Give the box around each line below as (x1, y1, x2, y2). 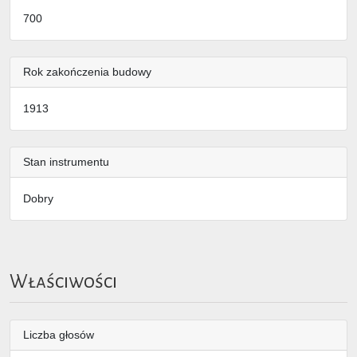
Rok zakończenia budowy (23, 65, 151, 79)
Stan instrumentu (23, 155, 109, 169)
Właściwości (10, 272, 117, 292)
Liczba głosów (23, 328, 94, 341)
